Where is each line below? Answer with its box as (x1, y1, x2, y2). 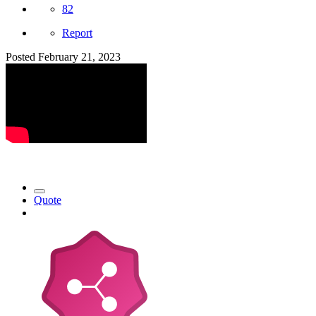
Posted (6, 51, 38, 63)
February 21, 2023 (38, 51, 121, 63)
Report (62, 27, 92, 39)
